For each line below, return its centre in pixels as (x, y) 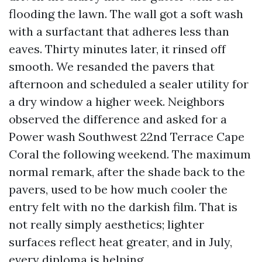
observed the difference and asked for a (118, 119)
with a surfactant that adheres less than (119, 31)
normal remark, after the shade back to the (127, 172)
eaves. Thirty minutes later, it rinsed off (117, 49)
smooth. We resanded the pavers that (112, 66)
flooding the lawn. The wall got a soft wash (126, 14)
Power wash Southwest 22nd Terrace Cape (127, 137)
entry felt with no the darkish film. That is (123, 207)
